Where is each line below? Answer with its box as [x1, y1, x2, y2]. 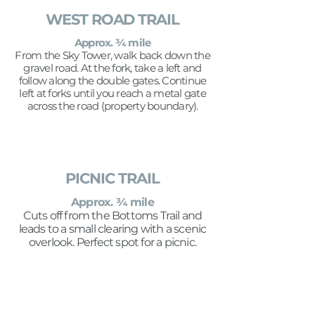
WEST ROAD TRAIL [45, 11, 180, 28]
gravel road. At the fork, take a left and [23, 61, 202, 75]
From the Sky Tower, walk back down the [15, 49, 210, 62]
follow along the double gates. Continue [18, 74, 207, 87]
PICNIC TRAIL [65, 169, 160, 187]
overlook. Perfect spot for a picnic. [28, 236, 197, 249]
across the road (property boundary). [27, 99, 198, 112]
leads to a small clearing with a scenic [18, 222, 207, 236]
